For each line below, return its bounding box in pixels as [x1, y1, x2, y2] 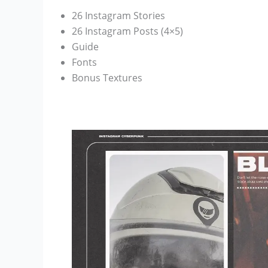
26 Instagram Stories [72, 9, 165, 23]
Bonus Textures [72, 71, 142, 85]
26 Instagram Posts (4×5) [72, 25, 183, 38]
